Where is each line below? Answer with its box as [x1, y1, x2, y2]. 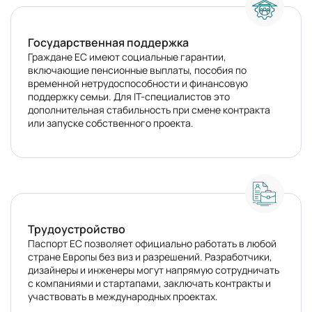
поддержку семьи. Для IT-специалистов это [28, 90, 230, 103]
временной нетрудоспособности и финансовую [28, 77, 248, 90]
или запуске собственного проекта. [28, 116, 194, 130]
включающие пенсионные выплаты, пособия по [28, 63, 247, 77]
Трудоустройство [28, 221, 125, 237]
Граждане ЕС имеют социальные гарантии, [28, 50, 226, 63]
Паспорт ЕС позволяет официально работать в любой [28, 237, 276, 250]
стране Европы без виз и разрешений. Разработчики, [28, 250, 272, 263]
